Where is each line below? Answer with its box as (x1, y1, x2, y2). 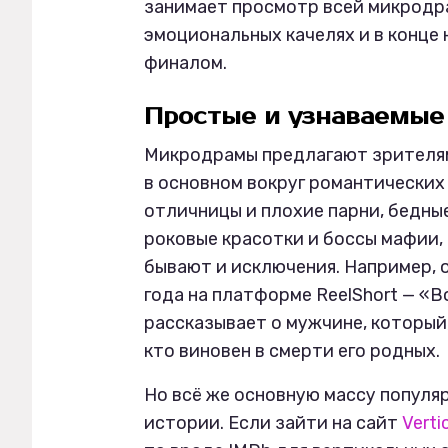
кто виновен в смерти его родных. (144, 340, 444, 362)
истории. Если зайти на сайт (144, 412, 402, 434)
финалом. (144, 52, 231, 74)
